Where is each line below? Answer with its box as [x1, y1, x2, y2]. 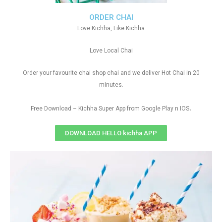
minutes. [99, 81, 123, 89]
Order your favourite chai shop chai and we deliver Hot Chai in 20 [22, 69, 200, 77]
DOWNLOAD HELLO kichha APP [65, 129, 157, 137]
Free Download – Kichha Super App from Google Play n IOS [31, 105, 189, 112]
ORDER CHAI [89, 13, 133, 22]
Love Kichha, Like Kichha [77, 25, 145, 32]
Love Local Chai [89, 47, 133, 55]
